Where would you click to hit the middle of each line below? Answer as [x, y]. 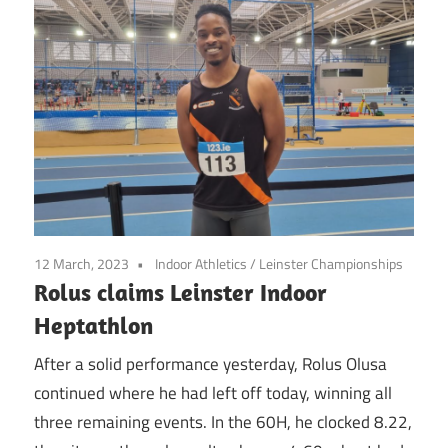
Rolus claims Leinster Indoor [180, 291]
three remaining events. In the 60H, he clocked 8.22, [223, 422]
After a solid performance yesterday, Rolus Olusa [210, 364]
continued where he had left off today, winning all [213, 393]
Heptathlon [93, 324]
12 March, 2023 [81, 263]
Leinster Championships [331, 263]
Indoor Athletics [201, 263]
